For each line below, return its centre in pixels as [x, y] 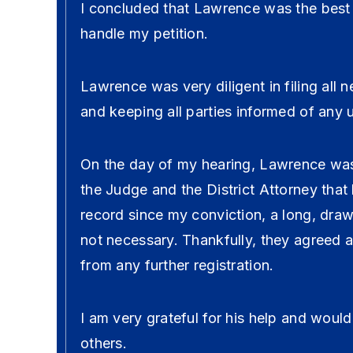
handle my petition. [145, 33]
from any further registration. [177, 265]
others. [104, 343]
